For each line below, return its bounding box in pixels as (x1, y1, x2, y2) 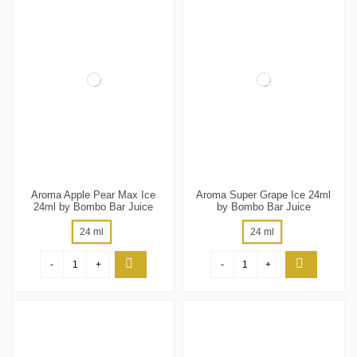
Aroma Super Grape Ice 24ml (196, 189, 331, 202)
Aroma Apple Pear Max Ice (31, 189, 156, 202)
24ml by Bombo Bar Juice (33, 201, 154, 214)
